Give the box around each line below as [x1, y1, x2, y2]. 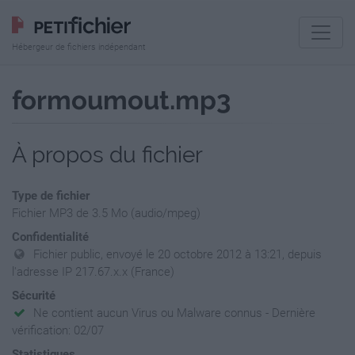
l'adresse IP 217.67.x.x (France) [12, 265, 174, 279]
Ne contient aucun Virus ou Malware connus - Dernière [33, 306, 316, 320]
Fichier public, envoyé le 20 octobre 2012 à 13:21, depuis [33, 247, 323, 261]
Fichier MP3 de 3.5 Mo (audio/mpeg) [12, 206, 200, 220]
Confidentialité [12, 230, 89, 244]
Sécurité [12, 288, 55, 303]
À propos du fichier [12, 142, 203, 168]
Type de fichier [12, 189, 90, 203]
